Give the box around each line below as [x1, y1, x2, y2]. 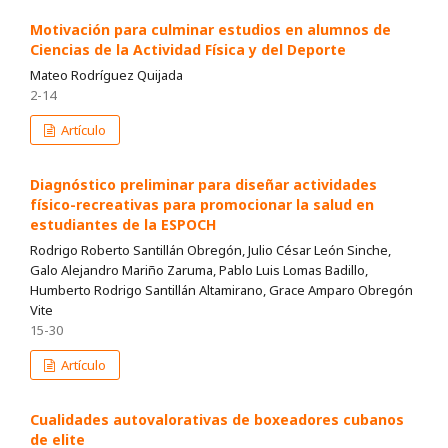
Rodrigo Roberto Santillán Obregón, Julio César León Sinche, [30, 241, 391, 260]
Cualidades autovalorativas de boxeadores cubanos [30, 410, 404, 430]
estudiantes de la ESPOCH [30, 215, 216, 235]
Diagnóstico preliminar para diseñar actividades [30, 175, 377, 195]
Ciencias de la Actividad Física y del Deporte [30, 40, 346, 60]
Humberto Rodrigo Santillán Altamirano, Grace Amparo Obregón [30, 281, 413, 300]
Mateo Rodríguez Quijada [30, 66, 183, 85]
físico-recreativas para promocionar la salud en [30, 195, 374, 215]
